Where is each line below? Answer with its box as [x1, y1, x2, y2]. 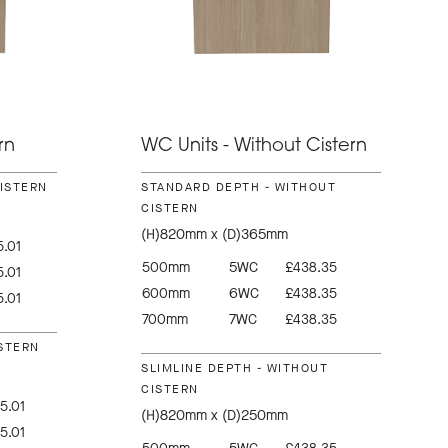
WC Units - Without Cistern [141, 136, 368, 156]
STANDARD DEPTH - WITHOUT [141, 178, 337, 195]
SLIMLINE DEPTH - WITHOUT [141, 359, 329, 376]
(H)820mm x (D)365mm [141, 224, 289, 244]
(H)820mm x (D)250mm [141, 405, 289, 425]
